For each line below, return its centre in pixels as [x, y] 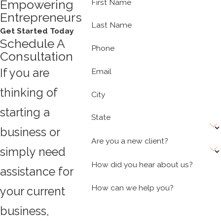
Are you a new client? [130, 141]
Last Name [112, 25]
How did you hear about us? [142, 165]
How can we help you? [133, 187]
